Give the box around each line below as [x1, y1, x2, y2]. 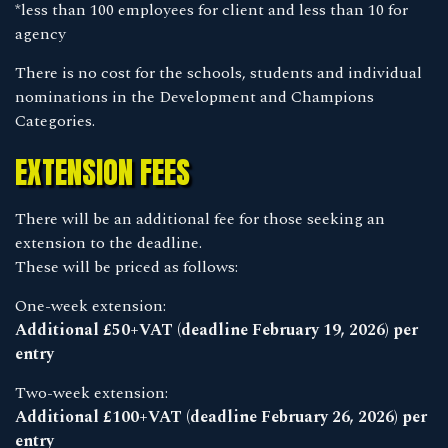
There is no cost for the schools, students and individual [15, 60, 422, 85]
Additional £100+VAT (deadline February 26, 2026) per [15, 404, 427, 429]
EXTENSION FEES [15, 149, 190, 195]
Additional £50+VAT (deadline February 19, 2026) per [15, 317, 418, 342]
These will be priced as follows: [15, 254, 238, 279]
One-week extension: [15, 293, 166, 318]
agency [15, 21, 66, 46]
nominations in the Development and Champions [15, 84, 374, 109]
